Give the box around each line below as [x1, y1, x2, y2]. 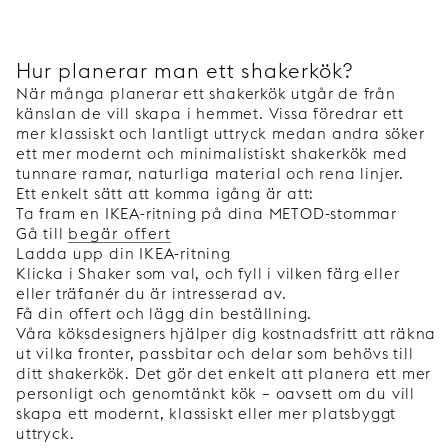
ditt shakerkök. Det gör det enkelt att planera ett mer [16, 363, 432, 383]
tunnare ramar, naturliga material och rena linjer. [16, 163, 404, 183]
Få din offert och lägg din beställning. [16, 303, 313, 323]
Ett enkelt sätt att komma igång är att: [16, 183, 315, 203]
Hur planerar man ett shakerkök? [16, 57, 353, 83]
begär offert [68, 223, 172, 243]
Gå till [16, 223, 69, 243]
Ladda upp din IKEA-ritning [16, 243, 231, 263]
